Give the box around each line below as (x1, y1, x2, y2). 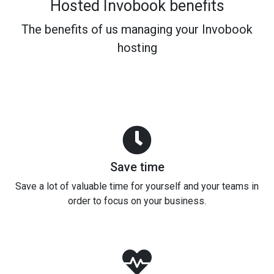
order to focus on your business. (68, 194, 206, 207)
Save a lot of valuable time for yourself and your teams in (15, 180, 259, 192)
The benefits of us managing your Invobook (21, 21, 253, 37)
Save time (109, 159, 165, 174)
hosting (117, 40, 157, 55)
